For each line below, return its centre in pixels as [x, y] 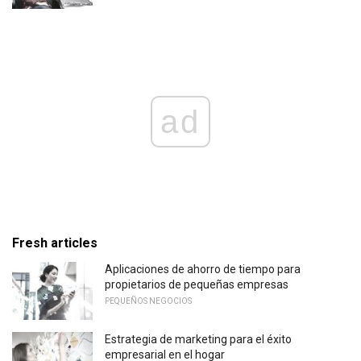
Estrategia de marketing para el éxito [198, 340]
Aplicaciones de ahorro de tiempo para [203, 270]
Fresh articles [55, 243]
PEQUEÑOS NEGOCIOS [148, 301]
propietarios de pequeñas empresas [197, 285]
